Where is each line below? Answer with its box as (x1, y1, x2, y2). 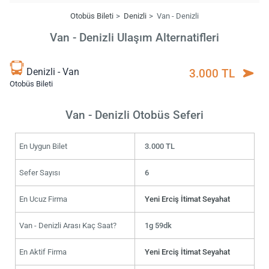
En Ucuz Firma (19, 194, 67, 204)
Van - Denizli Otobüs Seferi (65, 107, 204, 122)
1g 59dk (145, 220, 172, 230)
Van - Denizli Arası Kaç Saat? (19, 220, 116, 230)
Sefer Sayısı (19, 168, 60, 177)
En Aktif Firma (19, 247, 67, 256)
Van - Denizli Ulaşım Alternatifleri (50, 31, 219, 45)
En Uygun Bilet (19, 141, 67, 151)
